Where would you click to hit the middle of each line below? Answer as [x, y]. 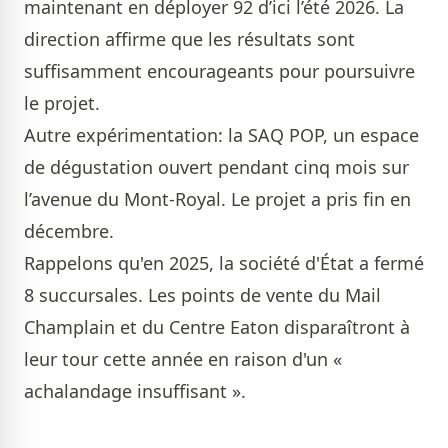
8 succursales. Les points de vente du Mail [202, 295]
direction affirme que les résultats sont [189, 39]
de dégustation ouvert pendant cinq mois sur [216, 167]
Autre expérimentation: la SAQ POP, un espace [221, 135]
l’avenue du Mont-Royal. [127, 199]
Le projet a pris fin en [321, 199]
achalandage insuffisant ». [135, 391]
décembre [66, 231]
